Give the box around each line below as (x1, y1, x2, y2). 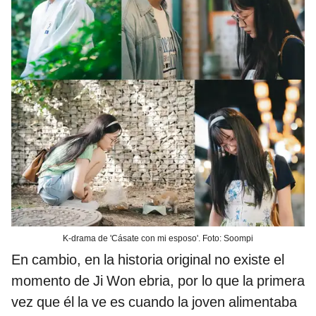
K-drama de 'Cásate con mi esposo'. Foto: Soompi (63, 233, 253, 244)
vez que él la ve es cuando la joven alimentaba (11, 293, 297, 311)
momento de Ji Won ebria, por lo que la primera (11, 272, 305, 290)
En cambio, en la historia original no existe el (11, 251, 284, 269)
